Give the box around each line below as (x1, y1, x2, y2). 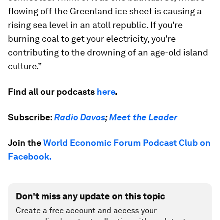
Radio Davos (54, 112, 105, 122)
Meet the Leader (109, 112, 177, 122)
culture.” (8, 61, 42, 71)
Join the (8, 137, 43, 148)
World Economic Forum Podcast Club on (43, 137, 211, 148)
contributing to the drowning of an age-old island (8, 47, 208, 57)
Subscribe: (8, 112, 54, 122)
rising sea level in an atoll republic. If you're (8, 20, 183, 30)
